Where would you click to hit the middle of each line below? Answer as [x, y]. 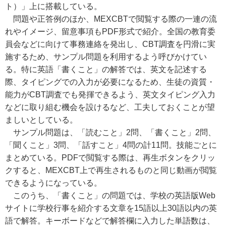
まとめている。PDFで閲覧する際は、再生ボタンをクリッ [110, 158]
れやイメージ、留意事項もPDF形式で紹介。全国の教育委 [110, 32]
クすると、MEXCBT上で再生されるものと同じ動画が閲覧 [111, 170]
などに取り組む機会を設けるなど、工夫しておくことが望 [110, 107]
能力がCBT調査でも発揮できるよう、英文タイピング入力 [110, 95]
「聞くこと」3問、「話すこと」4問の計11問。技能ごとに [111, 145]
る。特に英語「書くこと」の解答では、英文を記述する [106, 69]
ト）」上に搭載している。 [53, 6]
